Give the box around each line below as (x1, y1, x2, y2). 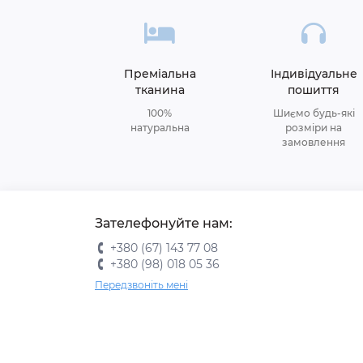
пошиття (288, 83, 340, 97)
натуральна (130, 122, 190, 134)
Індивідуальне (270, 66, 357, 81)
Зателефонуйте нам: (95, 216, 233, 231)
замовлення (282, 136, 345, 148)
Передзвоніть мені (95, 279, 188, 291)
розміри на (285, 122, 342, 134)
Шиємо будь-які (272, 107, 355, 119)
